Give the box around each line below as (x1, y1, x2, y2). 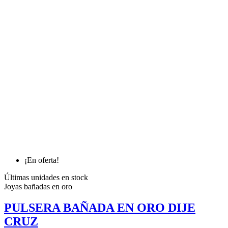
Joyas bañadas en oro (4, 182, 72, 191)
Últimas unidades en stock (4, 173, 88, 182)
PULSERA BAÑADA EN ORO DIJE (4, 201, 195, 215)
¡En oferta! (24, 155, 59, 164)
